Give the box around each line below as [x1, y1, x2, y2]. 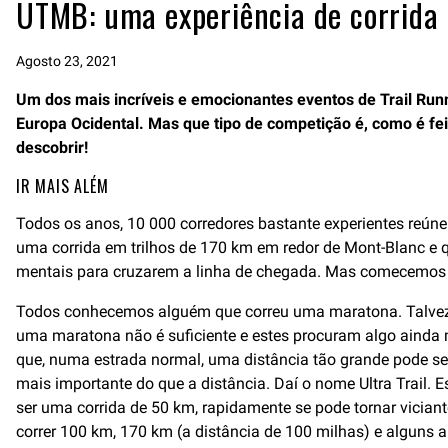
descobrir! [16, 138, 88, 157]
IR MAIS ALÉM [16, 174, 109, 198]
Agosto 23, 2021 [16, 53, 118, 69]
